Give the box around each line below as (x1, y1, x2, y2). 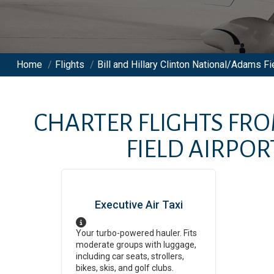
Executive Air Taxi (94, 198, 183, 211)
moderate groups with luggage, (76, 240, 196, 250)
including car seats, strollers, (76, 251, 184, 261)
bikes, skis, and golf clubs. (76, 263, 174, 273)
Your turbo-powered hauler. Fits (76, 228, 197, 238)
